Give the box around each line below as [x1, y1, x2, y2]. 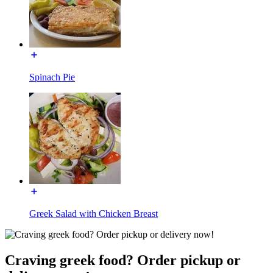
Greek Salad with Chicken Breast [29, 208, 158, 219]
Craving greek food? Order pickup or [5, 252, 241, 268]
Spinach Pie [29, 71, 75, 82]
